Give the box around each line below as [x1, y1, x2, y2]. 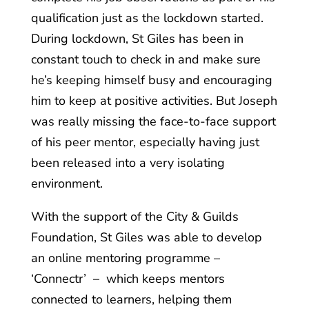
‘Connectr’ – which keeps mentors [30, 270, 225, 287]
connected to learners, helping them [30, 291, 232, 308]
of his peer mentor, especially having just [30, 134, 259, 150]
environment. [30, 175, 103, 192]
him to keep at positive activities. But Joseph [30, 92, 277, 109]
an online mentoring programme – [30, 250, 220, 266]
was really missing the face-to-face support [30, 113, 276, 130]
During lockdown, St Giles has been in [30, 30, 243, 47]
